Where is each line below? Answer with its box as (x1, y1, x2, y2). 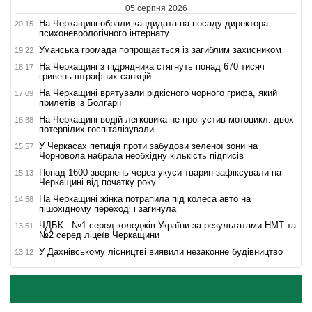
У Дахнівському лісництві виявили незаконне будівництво (39, 247, 283, 258)
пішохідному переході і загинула (39, 203, 176, 214)
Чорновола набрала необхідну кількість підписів (39, 150, 244, 162)
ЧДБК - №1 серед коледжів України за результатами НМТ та (39, 220, 296, 231)
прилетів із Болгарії (39, 97, 122, 109)
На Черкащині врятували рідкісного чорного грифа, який (39, 88, 277, 99)
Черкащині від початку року (39, 177, 156, 188)
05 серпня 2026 (125, 3, 187, 14)
